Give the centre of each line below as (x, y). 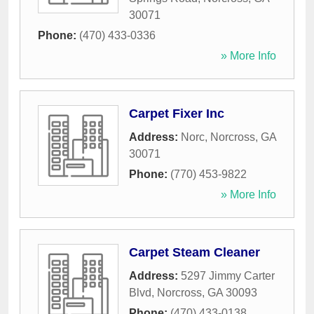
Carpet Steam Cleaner (194, 253)
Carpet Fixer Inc (177, 114)
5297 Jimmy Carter (228, 276)
